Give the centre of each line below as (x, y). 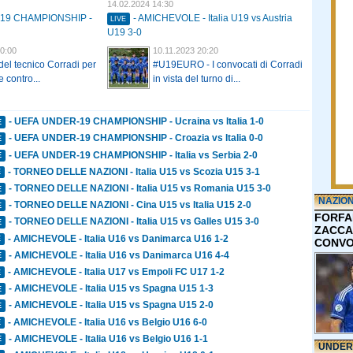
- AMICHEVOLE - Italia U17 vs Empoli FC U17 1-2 (117, 271)
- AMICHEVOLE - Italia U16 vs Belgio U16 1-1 (109, 338)
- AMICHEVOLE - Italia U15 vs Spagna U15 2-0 (111, 305)
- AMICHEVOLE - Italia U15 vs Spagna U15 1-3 (111, 289)
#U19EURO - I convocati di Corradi (228, 65)
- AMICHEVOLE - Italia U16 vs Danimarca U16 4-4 (119, 255)
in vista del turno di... (197, 79)
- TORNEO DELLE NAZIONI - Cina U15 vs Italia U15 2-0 (130, 205)
